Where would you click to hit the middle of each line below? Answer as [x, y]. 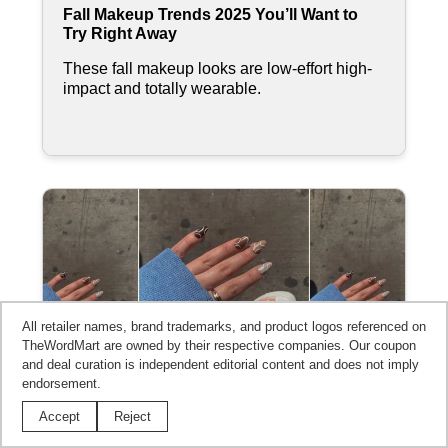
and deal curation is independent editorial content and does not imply [220, 364]
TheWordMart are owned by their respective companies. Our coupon [219, 345]
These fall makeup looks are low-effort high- [217, 68]
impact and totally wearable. [162, 88]
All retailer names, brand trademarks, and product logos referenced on [224, 326]
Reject [132, 416]
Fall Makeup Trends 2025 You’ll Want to [210, 14]
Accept [59, 416]
